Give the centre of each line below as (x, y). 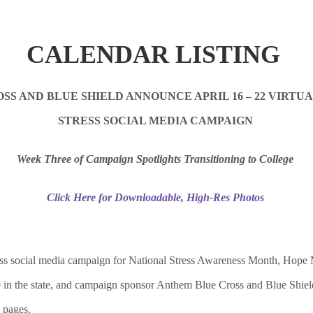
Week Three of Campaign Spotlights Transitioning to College (155, 159)
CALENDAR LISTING (153, 55)
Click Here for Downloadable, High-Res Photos (155, 198)
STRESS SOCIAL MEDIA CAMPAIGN (155, 121)
